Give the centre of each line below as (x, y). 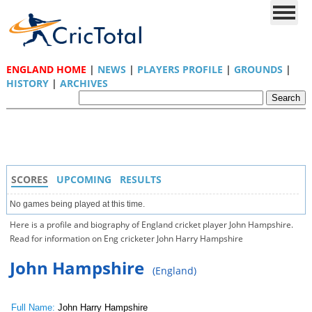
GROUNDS (258, 69)
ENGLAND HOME (46, 69)
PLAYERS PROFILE (180, 69)
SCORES (29, 179)
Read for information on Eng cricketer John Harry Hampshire (126, 239)
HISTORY (27, 83)
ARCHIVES (84, 83)
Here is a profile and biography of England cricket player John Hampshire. (151, 225)
